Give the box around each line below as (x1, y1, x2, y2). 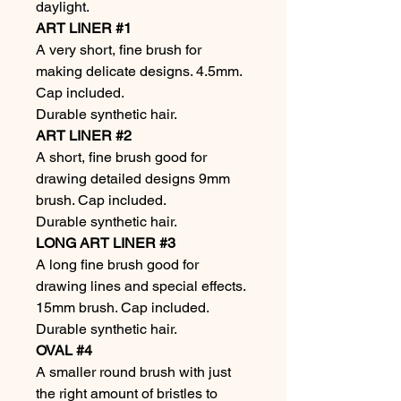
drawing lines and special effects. (36, 277, 245, 294)
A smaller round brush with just (36, 363, 231, 380)
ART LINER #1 (36, 20, 132, 37)
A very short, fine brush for (36, 41, 201, 58)
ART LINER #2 (36, 127, 132, 144)
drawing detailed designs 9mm (36, 170, 230, 187)
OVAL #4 (36, 342, 92, 359)
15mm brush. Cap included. (36, 299, 209, 316)
